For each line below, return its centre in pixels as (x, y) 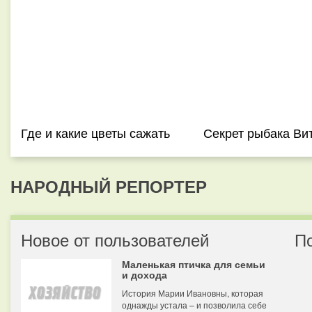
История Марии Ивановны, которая (193, 293)
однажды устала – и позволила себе (194, 305)
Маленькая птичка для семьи (194, 264)
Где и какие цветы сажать (95, 132)
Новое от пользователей (115, 239)
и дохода (145, 274)
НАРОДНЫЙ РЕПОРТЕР (109, 186)
